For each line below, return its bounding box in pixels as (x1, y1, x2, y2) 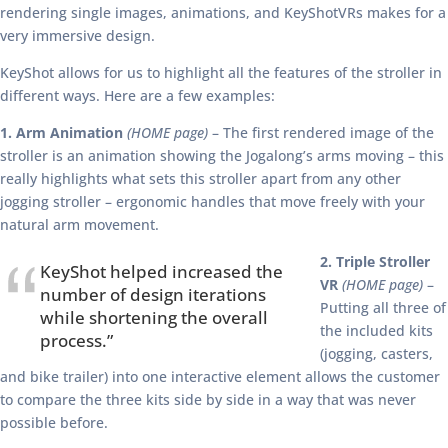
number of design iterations (40, 283, 266, 306)
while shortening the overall (40, 306, 268, 329)
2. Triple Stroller (320, 252, 430, 271)
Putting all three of (320, 298, 446, 317)
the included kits (320, 321, 433, 340)
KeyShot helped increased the (40, 260, 283, 283)
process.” (40, 329, 113, 352)
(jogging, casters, (320, 344, 433, 363)
